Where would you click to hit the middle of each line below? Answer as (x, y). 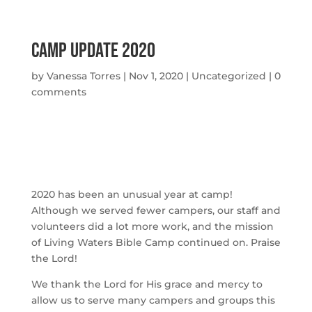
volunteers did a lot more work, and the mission (152, 226)
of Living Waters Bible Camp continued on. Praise (156, 242)
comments (58, 92)
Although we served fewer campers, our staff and (156, 210)
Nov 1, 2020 (156, 76)
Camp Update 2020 (93, 51)
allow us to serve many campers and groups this (153, 300)
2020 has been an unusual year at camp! (132, 194)
